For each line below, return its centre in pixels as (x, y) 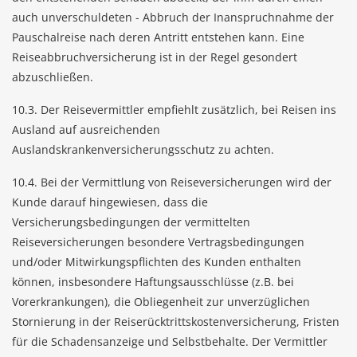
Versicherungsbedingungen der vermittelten (131, 222)
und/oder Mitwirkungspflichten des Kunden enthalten (157, 262)
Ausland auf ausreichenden (86, 129)
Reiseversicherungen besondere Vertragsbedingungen (158, 242)
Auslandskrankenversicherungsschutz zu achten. (143, 149)
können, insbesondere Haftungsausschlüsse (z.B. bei (153, 282)
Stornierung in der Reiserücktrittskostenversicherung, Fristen (176, 322)
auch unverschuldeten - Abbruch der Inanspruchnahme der (173, 17)
